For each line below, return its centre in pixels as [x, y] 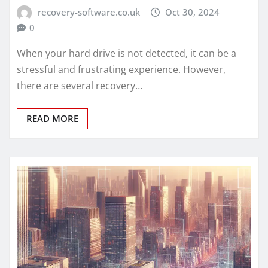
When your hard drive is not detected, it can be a [127, 54]
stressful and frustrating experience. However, [121, 70]
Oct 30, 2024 [193, 12]
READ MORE [52, 119]
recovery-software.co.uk [89, 12]
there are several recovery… [80, 86]
